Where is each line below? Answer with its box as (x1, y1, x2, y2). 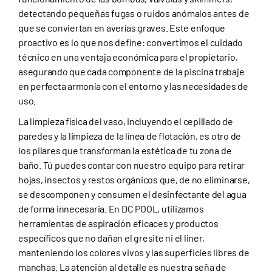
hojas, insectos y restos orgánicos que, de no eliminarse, (18, 174, 250, 186)
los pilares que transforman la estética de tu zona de (18, 144, 232, 157)
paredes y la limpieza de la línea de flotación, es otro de (18, 130, 242, 142)
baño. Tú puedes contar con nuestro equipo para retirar (18, 159, 245, 171)
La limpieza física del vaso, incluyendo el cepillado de (18, 115, 233, 127)
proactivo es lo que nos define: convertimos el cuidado (18, 36, 243, 49)
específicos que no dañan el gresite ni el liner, (18, 232, 205, 244)
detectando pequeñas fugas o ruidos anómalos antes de (18, 7, 250, 19)
